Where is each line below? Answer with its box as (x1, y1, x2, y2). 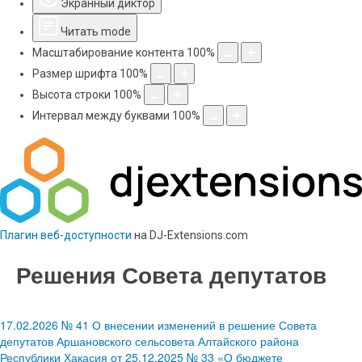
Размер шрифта (32, 67, 117, 80)
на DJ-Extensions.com (132, 228, 248, 242)
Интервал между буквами (32, 109, 170, 122)
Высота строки (32, 88, 111, 101)
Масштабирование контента (32, 46, 184, 59)
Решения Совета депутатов (16, 257, 326, 291)
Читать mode (61, 25, 131, 38)
